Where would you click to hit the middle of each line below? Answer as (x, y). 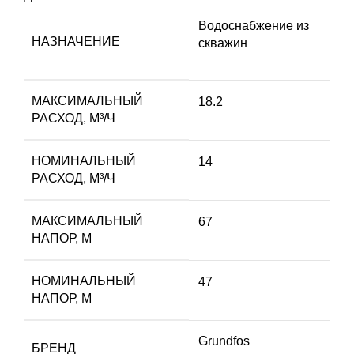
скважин (223, 43)
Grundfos (224, 341)
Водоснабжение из (254, 26)
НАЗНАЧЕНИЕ (76, 42)
